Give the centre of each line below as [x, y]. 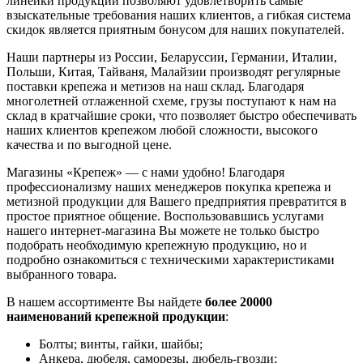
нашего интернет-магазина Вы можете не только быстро [163, 231]
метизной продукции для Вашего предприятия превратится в [177, 202]
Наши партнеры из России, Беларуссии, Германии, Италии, [172, 58]
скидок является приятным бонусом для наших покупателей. [175, 30]
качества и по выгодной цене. [89, 145]
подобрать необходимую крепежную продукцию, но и [157, 246]
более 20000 [239, 302]
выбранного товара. [62, 275]
